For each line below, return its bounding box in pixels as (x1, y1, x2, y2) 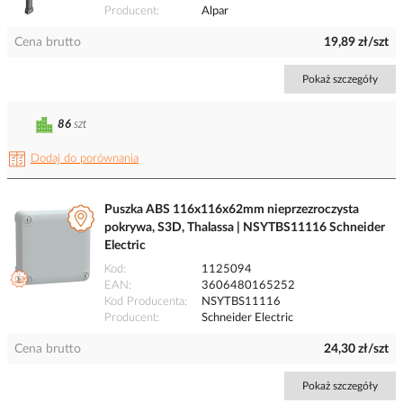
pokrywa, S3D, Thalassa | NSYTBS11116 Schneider (104, 221, 385, 235)
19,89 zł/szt (324, 36, 389, 49)
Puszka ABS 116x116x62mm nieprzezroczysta (104, 203, 359, 217)
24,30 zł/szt (324, 343, 389, 356)
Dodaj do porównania (31, 153, 139, 166)
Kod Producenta (104, 296, 184, 309)
